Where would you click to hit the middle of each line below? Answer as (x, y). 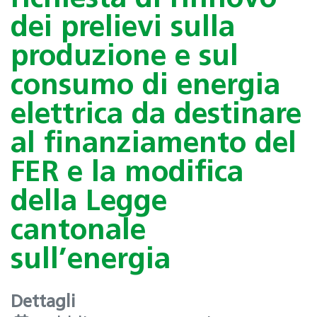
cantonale (78, 231)
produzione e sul (125, 57)
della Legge (89, 202)
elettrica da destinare (156, 115)
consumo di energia (145, 86)
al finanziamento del (154, 144)
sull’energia (91, 260)
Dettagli (43, 303)
